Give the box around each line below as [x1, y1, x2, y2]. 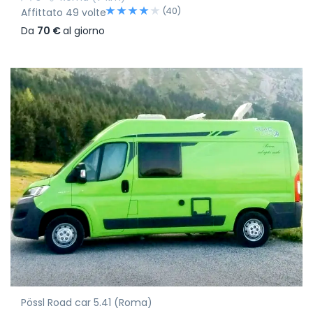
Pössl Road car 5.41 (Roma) [21, 296, 152, 310]
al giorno [63, 23, 105, 38]
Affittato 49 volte [21, 5, 106, 20]
